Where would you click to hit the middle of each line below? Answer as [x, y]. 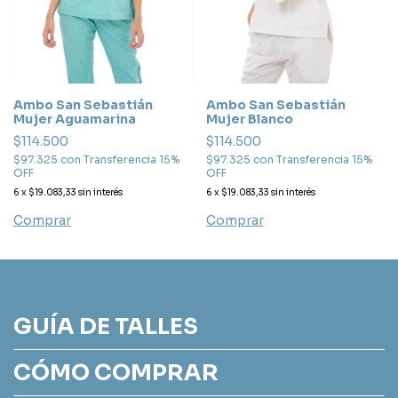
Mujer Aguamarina [75, 119]
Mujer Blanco [249, 119]
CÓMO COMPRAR [116, 372]
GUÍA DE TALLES [106, 326]
